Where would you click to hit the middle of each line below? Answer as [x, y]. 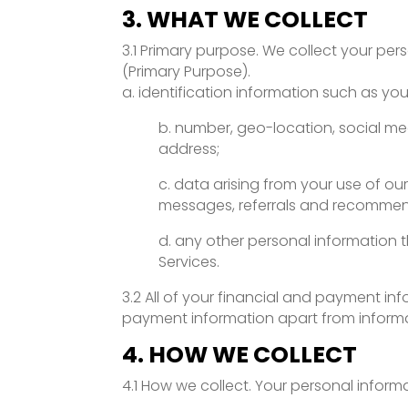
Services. [189, 261]
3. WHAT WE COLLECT [245, 19]
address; [189, 148]
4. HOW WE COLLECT [240, 354]
